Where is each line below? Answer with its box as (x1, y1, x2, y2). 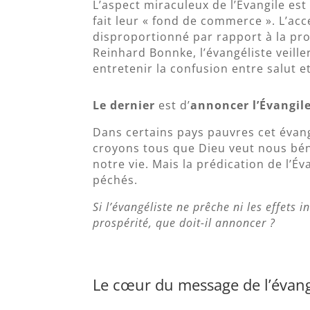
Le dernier (93, 98, 156, 113)
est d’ (155, 98, 191, 113)
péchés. (93, 172, 138, 188)
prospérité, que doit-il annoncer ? (93, 215, 276, 231)
